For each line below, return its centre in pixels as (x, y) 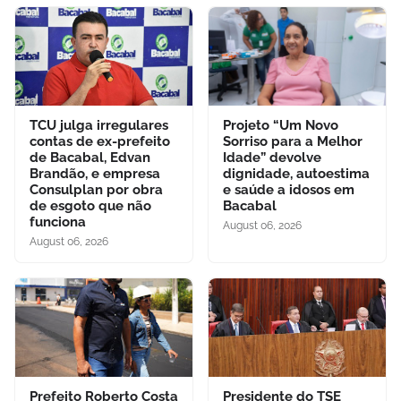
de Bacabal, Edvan (90, 157)
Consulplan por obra (96, 189)
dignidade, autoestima (296, 173)
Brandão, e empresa (95, 173)
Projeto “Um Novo (281, 125)
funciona (58, 222)
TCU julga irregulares (99, 125)
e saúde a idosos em (289, 189)
